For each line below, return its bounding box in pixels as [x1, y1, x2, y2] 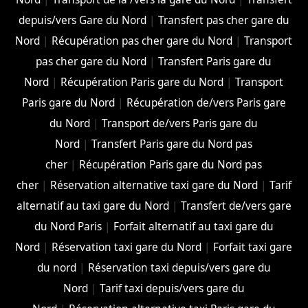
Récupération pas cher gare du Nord [52, 33, 233, 48]
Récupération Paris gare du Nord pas [79, 157, 263, 172]
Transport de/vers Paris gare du [102, 115, 258, 131]
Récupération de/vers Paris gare [126, 95, 286, 110]
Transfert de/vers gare [180, 198, 291, 213]
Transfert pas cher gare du [157, 12, 289, 27]
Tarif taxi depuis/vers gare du [99, 280, 245, 296]
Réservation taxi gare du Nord [52, 239, 202, 254]
